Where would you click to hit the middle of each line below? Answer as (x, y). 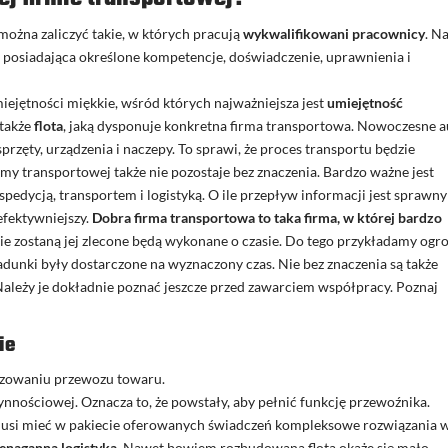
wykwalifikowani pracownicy (334, 34)
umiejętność (365, 103)
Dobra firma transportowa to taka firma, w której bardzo (267, 218)
